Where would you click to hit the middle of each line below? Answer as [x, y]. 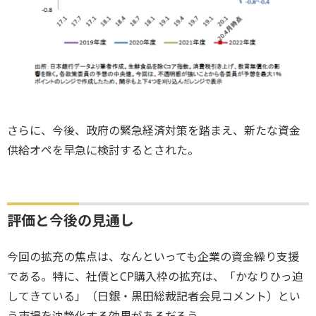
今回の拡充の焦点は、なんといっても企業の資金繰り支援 [153, 256]
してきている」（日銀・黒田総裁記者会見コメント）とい [154, 296]
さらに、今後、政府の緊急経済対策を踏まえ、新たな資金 [154, 130]
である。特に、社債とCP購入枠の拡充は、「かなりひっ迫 [155, 276]
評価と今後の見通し [71, 220]
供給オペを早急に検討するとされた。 [103, 150]
